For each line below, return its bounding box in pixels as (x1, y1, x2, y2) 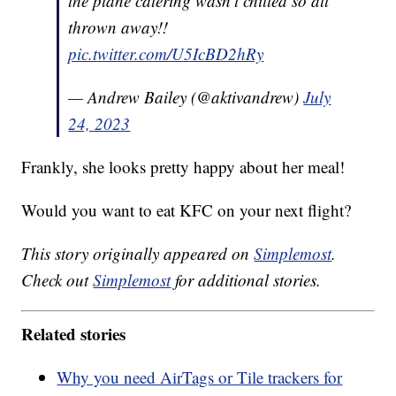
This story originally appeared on (21, 242, 255, 265)
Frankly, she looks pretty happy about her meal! (21, 156, 346, 179)
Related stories (21, 321, 126, 346)
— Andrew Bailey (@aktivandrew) (68, 86, 304, 109)
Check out (21, 269, 94, 292)
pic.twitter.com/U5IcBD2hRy (68, 42, 264, 65)
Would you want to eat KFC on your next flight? (21, 199, 352, 222)
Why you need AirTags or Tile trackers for (57, 365, 343, 388)
